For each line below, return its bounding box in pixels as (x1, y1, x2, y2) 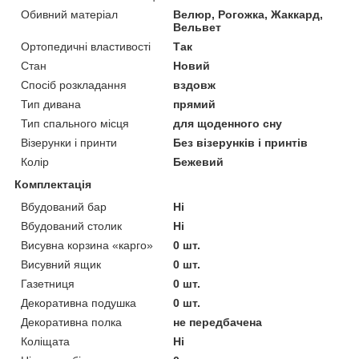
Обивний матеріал (21, 7, 118, 21)
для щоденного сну (173, 116, 283, 130)
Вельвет (173, 20, 222, 34)
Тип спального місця (21, 116, 129, 130)
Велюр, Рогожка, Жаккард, (173, 7, 324, 21)
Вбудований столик (21, 219, 122, 232)
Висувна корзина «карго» (21, 238, 153, 252)
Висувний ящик (21, 257, 101, 271)
